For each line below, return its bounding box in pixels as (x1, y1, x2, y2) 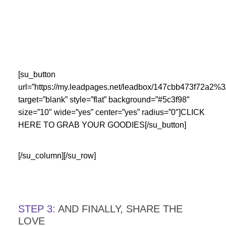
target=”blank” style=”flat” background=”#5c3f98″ (18, 95, 190, 104)
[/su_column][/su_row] (18, 151, 96, 160)
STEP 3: (18, 203, 55, 215)
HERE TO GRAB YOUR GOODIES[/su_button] (18, 121, 186, 130)
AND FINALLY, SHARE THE (55, 203, 183, 215)
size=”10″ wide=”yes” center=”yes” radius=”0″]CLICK (18, 108, 205, 117)
